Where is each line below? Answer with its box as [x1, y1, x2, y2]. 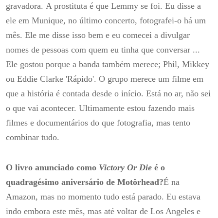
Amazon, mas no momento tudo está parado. [6, 191, 166, 201]
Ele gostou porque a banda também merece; [6, 59, 163, 70]
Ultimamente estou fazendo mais [79, 103, 195, 113]
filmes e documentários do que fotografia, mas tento [6, 118, 190, 128]
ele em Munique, [6, 16, 68, 26]
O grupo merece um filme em [99, 74, 203, 84]
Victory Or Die [99, 162, 152, 172]
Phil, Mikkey [163, 59, 209, 70]
